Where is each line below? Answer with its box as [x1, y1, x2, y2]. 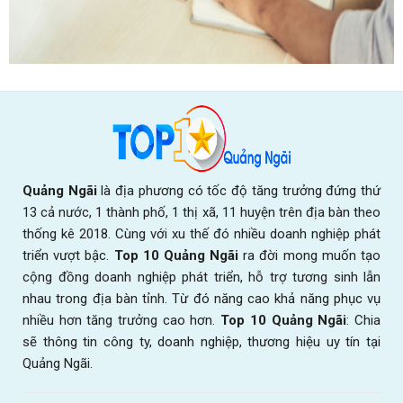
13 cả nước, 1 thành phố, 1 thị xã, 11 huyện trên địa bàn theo [22, 203, 381, 220]
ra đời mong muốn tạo [238, 246, 381, 264]
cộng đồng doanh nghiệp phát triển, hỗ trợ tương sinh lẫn [22, 268, 381, 285]
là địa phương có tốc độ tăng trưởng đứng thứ [96, 182, 381, 199]
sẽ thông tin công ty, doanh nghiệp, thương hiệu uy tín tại [22, 333, 381, 350]
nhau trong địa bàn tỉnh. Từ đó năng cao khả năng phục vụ [22, 290, 381, 307]
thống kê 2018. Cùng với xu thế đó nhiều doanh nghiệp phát [22, 225, 381, 242]
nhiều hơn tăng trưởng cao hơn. [22, 311, 221, 328]
